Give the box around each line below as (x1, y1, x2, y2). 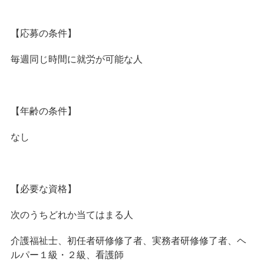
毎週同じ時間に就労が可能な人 (10, 54, 143, 64)
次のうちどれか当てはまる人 (10, 209, 133, 220)
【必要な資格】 (10, 183, 77, 194)
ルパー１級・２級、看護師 (10, 249, 124, 260)
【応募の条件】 (10, 28, 77, 38)
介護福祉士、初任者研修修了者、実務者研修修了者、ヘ (10, 235, 246, 246)
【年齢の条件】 (10, 105, 77, 116)
